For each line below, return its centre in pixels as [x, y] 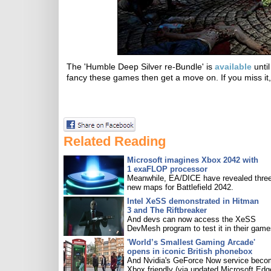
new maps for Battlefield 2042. [180, 187]
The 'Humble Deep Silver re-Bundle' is [141, 67]
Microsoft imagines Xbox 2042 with [193, 160]
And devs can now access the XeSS [191, 219]
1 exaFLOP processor [167, 169]
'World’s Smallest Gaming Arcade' [191, 242]
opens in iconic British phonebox [190, 251]
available [233, 67]
